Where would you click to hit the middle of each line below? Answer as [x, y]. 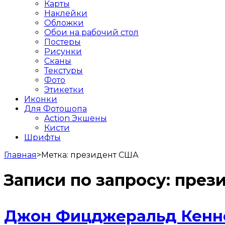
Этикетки [64, 89]
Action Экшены [76, 118]
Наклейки [66, 13]
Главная [20, 155]
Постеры [63, 42]
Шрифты [42, 137]
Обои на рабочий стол [91, 32]
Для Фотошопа [55, 108]
